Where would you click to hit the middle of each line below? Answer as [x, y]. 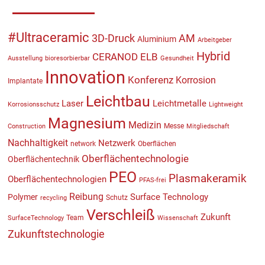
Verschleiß [120, 215]
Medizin [145, 125]
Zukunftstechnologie [56, 234]
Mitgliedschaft [208, 127]
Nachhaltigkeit [38, 143]
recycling [53, 198]
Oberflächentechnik [43, 159]
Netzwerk [117, 143]
